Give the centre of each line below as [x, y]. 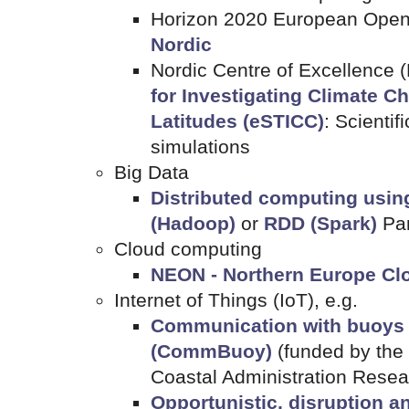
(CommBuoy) [211, 351]
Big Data [152, 173]
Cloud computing [188, 249]
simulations [200, 147]
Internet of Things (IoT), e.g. [236, 300]
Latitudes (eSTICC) [237, 121]
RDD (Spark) [320, 224]
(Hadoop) [193, 224]
